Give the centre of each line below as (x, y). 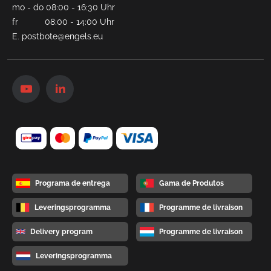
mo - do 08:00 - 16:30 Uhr (64, 7)
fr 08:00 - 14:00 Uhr (63, 21)
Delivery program (61, 232)
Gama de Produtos (191, 184)
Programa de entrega (73, 184)
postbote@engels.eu (62, 36)
